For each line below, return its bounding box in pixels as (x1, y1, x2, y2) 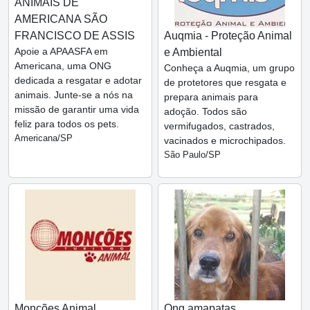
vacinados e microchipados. (164, 134, 286, 146)
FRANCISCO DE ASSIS (15, 29, 135, 42)
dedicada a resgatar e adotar (15, 74, 142, 86)
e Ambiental (164, 46, 222, 58)
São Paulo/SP (164, 149, 221, 160)
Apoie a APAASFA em (15, 45, 108, 57)
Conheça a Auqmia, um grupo (164, 62, 295, 73)
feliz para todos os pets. (15, 118, 119, 129)
